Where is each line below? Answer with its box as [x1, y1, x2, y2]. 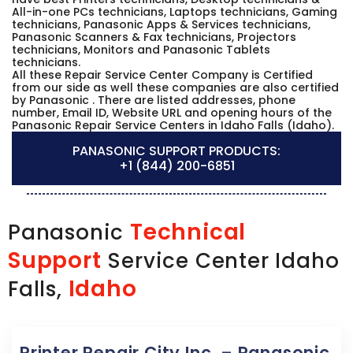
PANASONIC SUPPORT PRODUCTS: [72, 141, 281, 160]
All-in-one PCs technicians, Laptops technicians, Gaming [12, 3, 337, 20]
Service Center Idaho [101, 246, 340, 275]
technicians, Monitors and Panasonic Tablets [12, 41, 270, 58]
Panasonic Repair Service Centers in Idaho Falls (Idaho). [12, 117, 334, 133]
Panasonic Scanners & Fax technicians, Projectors [12, 28, 296, 45]
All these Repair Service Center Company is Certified [12, 66, 313, 83]
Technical [130, 216, 247, 247]
